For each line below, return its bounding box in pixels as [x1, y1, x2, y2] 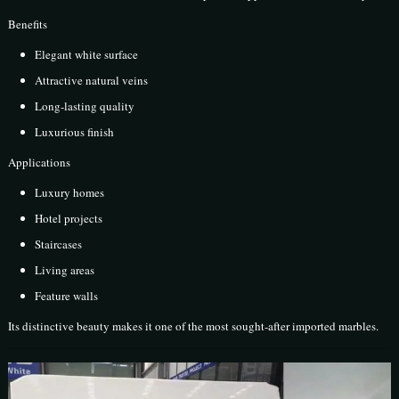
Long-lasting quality [35, 98, 135, 115]
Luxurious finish [35, 124, 115, 141]
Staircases [35, 236, 83, 253]
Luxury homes [35, 184, 105, 201]
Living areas [35, 262, 95, 279]
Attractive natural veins [35, 72, 149, 89]
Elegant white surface [35, 46, 139, 63]
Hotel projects [35, 210, 103, 227]
